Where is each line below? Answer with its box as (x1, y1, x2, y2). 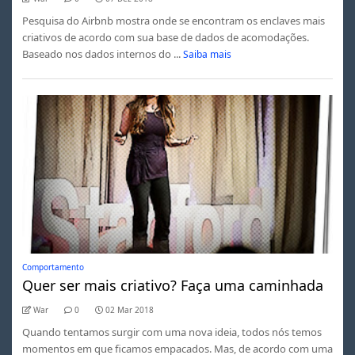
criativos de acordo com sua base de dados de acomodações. (21, 29, 309, 44)
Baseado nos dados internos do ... (21, 46, 181, 61)
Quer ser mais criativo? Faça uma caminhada (21, 275, 323, 295)
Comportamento (21, 261, 84, 273)
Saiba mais (183, 47, 232, 61)
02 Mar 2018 (105, 303, 154, 315)
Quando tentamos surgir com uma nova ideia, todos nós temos (21, 324, 322, 339)
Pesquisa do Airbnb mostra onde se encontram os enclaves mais (21, 13, 325, 28)
